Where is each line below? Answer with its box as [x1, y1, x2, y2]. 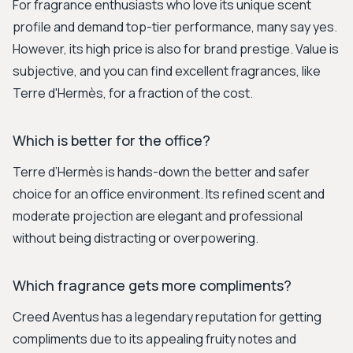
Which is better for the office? [13, 131, 210, 150]
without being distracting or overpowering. [13, 229, 258, 247]
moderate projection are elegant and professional [13, 207, 303, 225]
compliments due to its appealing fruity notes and [13, 330, 296, 347]
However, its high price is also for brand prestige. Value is [13, 40, 339, 58]
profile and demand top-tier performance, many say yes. [13, 18, 337, 35]
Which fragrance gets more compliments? [13, 276, 292, 295]
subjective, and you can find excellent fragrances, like [13, 62, 321, 80]
